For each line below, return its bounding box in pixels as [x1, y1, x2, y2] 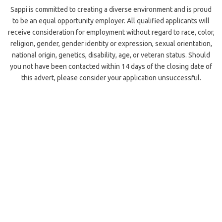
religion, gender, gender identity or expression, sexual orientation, [10, 40, 212, 48]
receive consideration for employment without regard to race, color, [7, 28, 215, 36]
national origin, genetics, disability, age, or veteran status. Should [12, 51, 210, 59]
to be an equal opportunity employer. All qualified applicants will [12, 17, 210, 25]
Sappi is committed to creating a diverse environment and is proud [10, 5, 212, 13]
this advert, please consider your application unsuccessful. [21, 74, 201, 82]
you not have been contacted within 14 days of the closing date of [10, 62, 212, 70]
